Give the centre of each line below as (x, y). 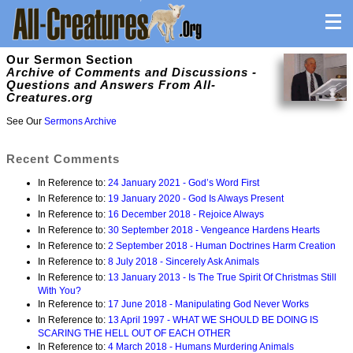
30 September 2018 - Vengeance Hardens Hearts (214, 230)
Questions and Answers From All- (111, 85)
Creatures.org (50, 98)
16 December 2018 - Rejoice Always (186, 215)
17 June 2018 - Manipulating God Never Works (208, 305)
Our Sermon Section (70, 60)
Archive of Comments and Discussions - (132, 72)
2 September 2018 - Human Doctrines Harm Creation (222, 246)
